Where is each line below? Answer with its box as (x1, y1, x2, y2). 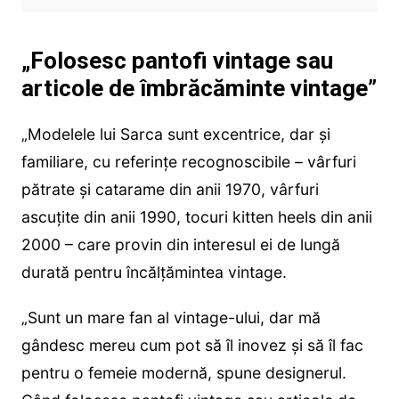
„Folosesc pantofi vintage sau (20, 46, 333, 74)
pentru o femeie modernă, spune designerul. (20, 362, 346, 382)
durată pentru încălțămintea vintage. (20, 262, 287, 281)
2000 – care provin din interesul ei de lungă (20, 234, 340, 254)
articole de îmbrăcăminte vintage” (20, 74, 377, 102)
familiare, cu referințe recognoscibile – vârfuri (20, 151, 356, 171)
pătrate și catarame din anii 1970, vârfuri (20, 179, 319, 199)
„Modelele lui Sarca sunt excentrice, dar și (20, 124, 330, 143)
